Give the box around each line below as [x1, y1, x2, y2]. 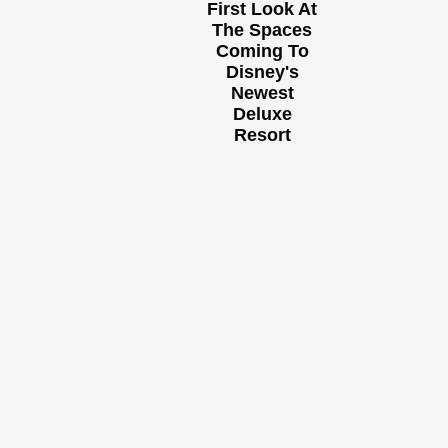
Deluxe [232, 104, 292, 125]
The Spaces [212, 20, 313, 41]
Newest [230, 83, 294, 104]
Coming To [215, 41, 309, 62]
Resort [233, 125, 291, 146]
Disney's [225, 62, 299, 83]
